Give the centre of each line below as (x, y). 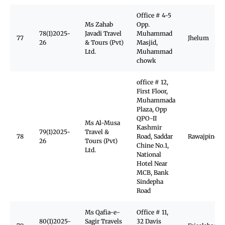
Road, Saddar (155, 136)
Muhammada (156, 100)
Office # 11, (152, 212)
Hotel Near (152, 163)
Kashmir (149, 127)
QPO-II (147, 118)
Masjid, (147, 42)
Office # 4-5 (154, 15)
